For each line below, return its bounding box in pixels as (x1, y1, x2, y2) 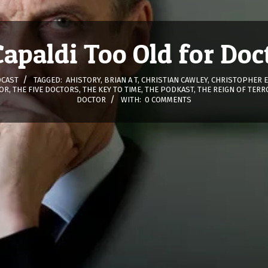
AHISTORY (66, 75, 100, 84)
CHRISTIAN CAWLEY (141, 75, 208, 84)
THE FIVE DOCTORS (13, 84, 79, 94)
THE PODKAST (145, 84, 194, 94)
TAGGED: (33, 75, 62, 84)
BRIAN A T (104, 75, 138, 84)
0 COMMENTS (145, 95, 191, 104)
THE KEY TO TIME (83, 84, 141, 94)
